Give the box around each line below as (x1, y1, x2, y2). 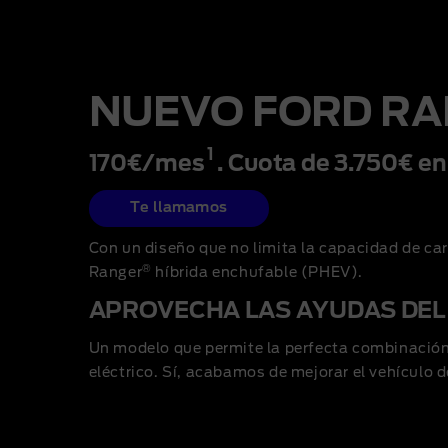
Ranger (88, 265, 143, 280)
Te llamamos (130, 200, 227, 215)
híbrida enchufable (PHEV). (151, 265, 363, 280)
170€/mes (88, 152, 205, 175)
